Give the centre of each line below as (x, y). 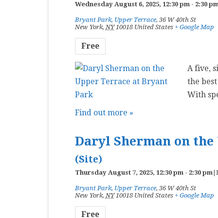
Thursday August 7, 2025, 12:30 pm (129, 173)
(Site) (88, 159)
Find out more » (104, 113)
